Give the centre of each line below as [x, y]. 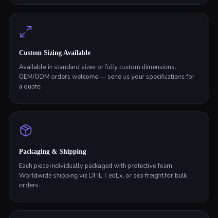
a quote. [30, 87]
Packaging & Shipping [52, 152]
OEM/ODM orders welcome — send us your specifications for [107, 77]
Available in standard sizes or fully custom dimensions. [97, 67]
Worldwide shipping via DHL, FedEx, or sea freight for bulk [103, 176]
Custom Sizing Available [54, 53]
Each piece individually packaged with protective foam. [96, 166]
